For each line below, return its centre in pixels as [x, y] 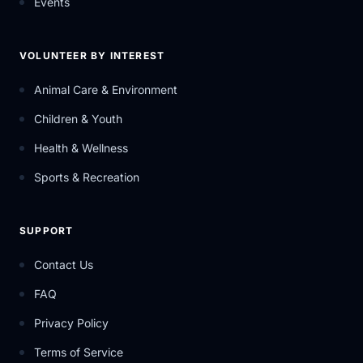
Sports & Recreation [87, 177]
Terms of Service [79, 352]
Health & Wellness [81, 148]
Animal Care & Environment [106, 90]
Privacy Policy [71, 323]
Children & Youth [78, 119]
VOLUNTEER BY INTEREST [92, 56]
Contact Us [64, 265]
